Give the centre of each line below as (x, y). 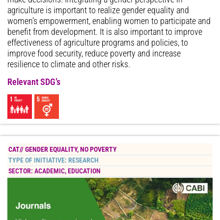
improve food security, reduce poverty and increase (94, 53)
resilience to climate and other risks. (69, 64)
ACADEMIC (50, 171)
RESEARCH (83, 161)
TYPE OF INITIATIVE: (38, 161)
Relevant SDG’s (34, 82)
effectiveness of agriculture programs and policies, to (98, 42)
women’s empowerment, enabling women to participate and (109, 21)
